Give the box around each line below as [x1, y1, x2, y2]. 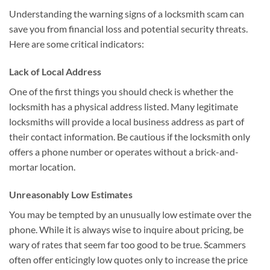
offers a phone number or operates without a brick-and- [9, 146, 239, 158]
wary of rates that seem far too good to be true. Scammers [9, 239, 246, 251]
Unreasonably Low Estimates [9, 189, 133, 201]
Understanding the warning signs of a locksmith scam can [9, 8, 244, 20]
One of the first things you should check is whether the [9, 86, 233, 98]
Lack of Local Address [9, 66, 101, 78]
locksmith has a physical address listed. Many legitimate [9, 101, 238, 113]
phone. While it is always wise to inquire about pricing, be [9, 224, 243, 236]
